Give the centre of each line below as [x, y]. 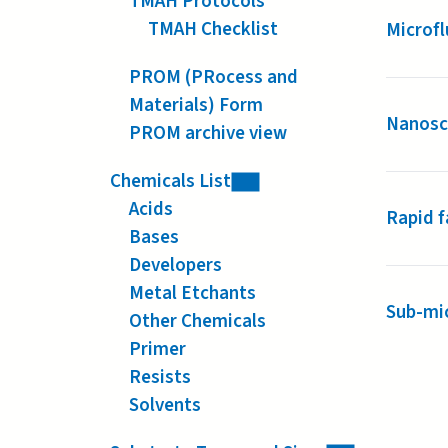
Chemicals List [170, 181]
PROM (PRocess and [213, 77]
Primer [157, 349]
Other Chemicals [197, 321]
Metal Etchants [192, 293]
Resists [160, 377]
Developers [175, 265]
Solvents [165, 405]
